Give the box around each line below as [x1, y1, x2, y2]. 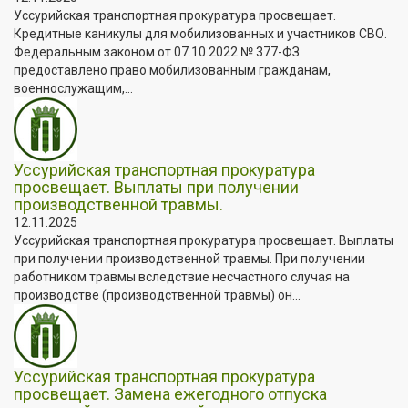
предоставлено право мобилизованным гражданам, [14, 62, 331, 77]
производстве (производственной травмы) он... [14, 287, 301, 302]
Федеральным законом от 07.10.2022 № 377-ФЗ [14, 44, 300, 59]
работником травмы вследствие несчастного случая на [14, 269, 350, 284]
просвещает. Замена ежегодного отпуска [14, 383, 327, 403]
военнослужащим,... [14, 80, 133, 96]
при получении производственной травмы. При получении [14, 250, 365, 266]
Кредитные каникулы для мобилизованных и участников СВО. [14, 25, 387, 41]
